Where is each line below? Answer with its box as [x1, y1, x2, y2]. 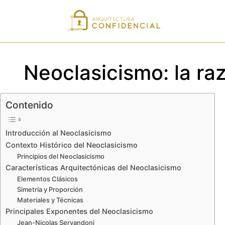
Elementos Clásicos [17, 175, 78, 183]
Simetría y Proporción [17, 185, 83, 194]
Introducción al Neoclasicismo [6, 129, 111, 138]
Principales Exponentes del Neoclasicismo [6, 207, 153, 216]
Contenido [6, 99, 53, 111]
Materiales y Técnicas [17, 196, 83, 204]
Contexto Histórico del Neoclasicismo [6, 141, 138, 150]
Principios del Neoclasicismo [17, 152, 104, 161]
